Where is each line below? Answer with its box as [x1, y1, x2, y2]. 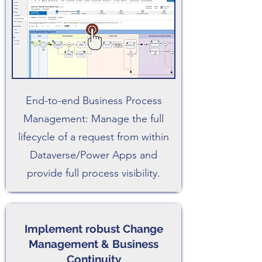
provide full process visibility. [27, 167, 160, 180]
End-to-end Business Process [25, 94, 162, 107]
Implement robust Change [24, 222, 163, 235]
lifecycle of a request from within [18, 130, 169, 143]
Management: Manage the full [23, 112, 164, 125]
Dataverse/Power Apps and [30, 149, 157, 161]
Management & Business [29, 237, 158, 250]
